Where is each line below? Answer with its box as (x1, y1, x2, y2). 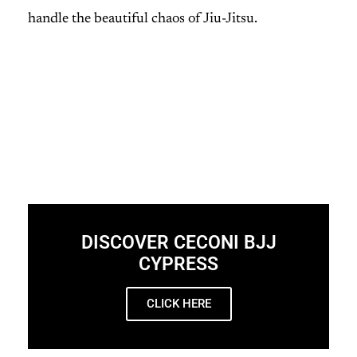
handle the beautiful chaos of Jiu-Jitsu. (28, 12, 257, 26)
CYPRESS (139, 253, 218, 276)
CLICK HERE (146, 296, 211, 312)
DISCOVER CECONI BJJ (80, 232, 277, 254)
